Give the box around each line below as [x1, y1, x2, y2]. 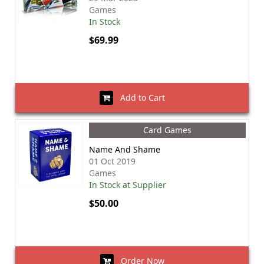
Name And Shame [89, 144, 160, 155]
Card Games [143, 124, 192, 136]
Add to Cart [113, 92, 165, 103]
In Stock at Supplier [89, 179, 166, 190]
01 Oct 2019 [89, 156, 136, 167]
